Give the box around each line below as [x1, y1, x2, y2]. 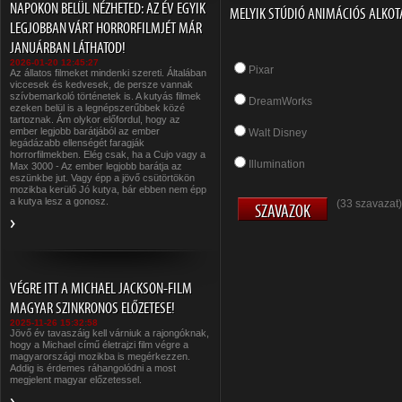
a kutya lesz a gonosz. [10, 196, 109, 206]
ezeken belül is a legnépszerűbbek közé [10, 102, 185, 113]
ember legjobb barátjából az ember [10, 126, 160, 136]
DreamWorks [249, 95, 312, 108]
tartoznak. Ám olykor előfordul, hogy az [10, 114, 180, 125]
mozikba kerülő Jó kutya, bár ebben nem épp [10, 184, 206, 195]
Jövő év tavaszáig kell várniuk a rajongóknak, [10, 328, 209, 338]
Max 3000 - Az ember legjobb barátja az [10, 161, 182, 171]
